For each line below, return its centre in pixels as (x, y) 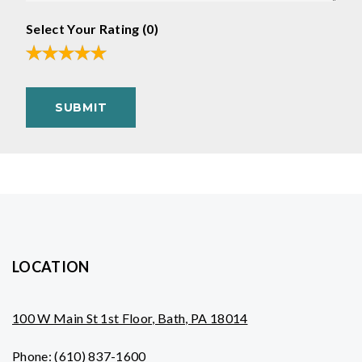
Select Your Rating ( (86, 29)
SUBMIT (81, 107)
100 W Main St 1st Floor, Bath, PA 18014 (130, 318)
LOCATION (51, 267)
